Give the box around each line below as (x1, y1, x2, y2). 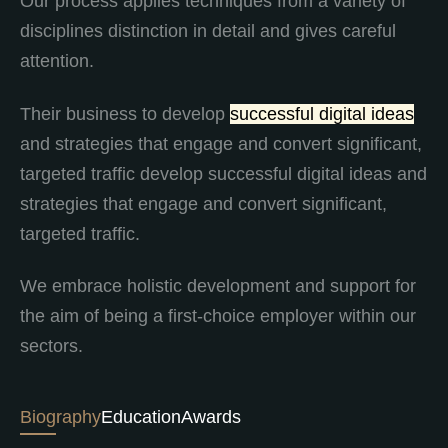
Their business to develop (20, 103, 230, 124)
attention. (20, 51, 94, 72)
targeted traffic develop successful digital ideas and (20, 163, 427, 184)
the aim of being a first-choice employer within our (20, 306, 416, 327)
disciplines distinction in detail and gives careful (20, 21, 396, 42)
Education (101, 406, 181, 427)
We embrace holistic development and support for (20, 276, 416, 297)
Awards (181, 406, 241, 427)
